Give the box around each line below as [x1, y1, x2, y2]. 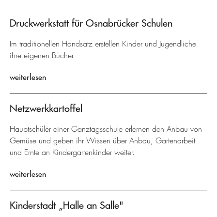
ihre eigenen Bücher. [10, 50, 75, 61]
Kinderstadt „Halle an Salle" [10, 199, 124, 211]
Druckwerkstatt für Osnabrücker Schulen [10, 17, 172, 29]
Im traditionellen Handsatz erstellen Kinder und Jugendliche [10, 39, 196, 49]
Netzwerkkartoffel [10, 102, 82, 114]
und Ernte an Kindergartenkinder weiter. [10, 147, 135, 157]
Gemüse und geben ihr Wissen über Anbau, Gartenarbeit [10, 136, 195, 146]
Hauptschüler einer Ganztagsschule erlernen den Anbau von [10, 124, 202, 134]
